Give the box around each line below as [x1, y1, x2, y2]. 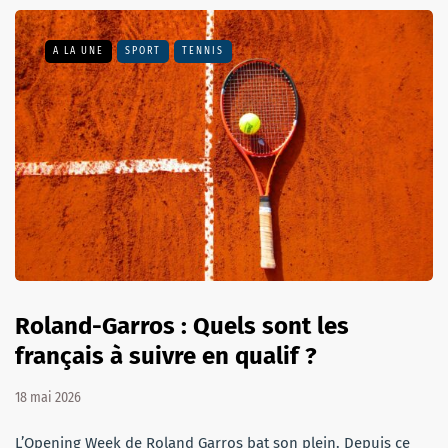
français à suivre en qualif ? [15, 342, 317, 371]
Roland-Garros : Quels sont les [15, 312, 349, 341]
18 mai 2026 [15, 389, 81, 407]
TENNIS [182, 44, 224, 57]
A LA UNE [53, 44, 104, 57]
